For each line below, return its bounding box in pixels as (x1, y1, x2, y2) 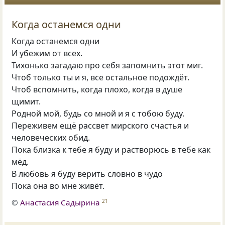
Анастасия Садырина (20, 197, 100, 208)
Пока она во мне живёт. (12, 180, 105, 192)
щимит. (12, 96, 41, 107)
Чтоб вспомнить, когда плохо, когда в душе (12, 84, 183, 95)
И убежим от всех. (12, 48, 83, 59)
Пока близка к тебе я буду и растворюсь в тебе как (12, 144, 211, 156)
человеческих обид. (12, 132, 90, 144)
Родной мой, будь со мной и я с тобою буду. (12, 108, 185, 120)
